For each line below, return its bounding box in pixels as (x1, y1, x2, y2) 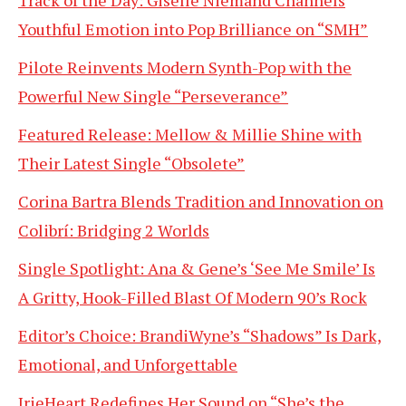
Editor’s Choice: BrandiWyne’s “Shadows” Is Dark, (18, 324, 382, 347)
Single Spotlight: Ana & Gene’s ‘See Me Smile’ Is (18, 257, 375, 280)
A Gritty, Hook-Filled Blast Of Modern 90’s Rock (18, 286, 367, 309)
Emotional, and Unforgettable (18, 353, 237, 376)
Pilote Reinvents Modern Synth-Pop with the (18, 56, 352, 79)
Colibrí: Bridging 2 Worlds (18, 219, 209, 242)
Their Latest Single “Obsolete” (18, 152, 245, 175)
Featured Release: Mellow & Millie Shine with (18, 123, 362, 146)
